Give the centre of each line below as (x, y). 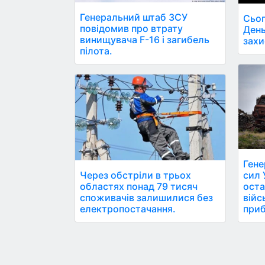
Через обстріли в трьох (135, 175)
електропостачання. (128, 209)
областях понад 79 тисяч (139, 186)
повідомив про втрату (131, 28)
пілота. (96, 51)
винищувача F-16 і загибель (145, 39)
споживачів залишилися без (146, 197)
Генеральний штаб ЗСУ (134, 17)
